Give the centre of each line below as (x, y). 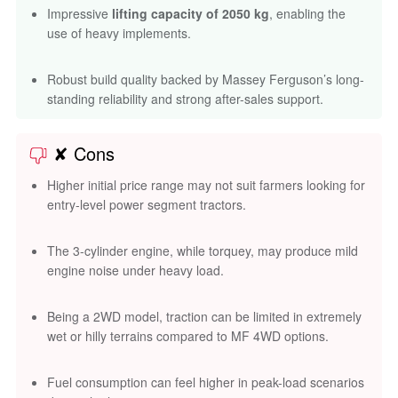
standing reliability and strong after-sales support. (185, 98)
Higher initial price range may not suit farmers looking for (206, 185)
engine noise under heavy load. (135, 271)
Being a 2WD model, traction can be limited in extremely (204, 317)
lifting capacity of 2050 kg (191, 13)
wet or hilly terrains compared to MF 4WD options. (188, 336)
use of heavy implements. (119, 32)
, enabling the (307, 13)
